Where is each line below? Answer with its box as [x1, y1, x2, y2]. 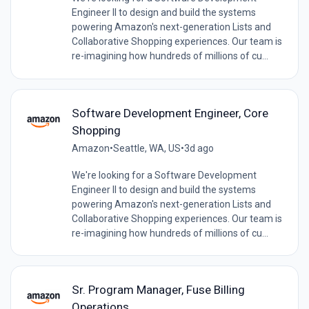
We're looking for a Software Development [71, 169, 257, 181]
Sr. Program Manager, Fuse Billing [71, 282, 245, 297]
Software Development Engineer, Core [71, 106, 268, 120]
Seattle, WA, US [112, 142, 181, 154]
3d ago [183, 142, 214, 154]
